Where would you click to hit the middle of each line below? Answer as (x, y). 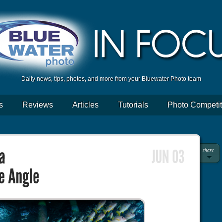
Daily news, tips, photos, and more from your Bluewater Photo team (111, 79)
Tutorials (133, 105)
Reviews (38, 105)
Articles (85, 105)
